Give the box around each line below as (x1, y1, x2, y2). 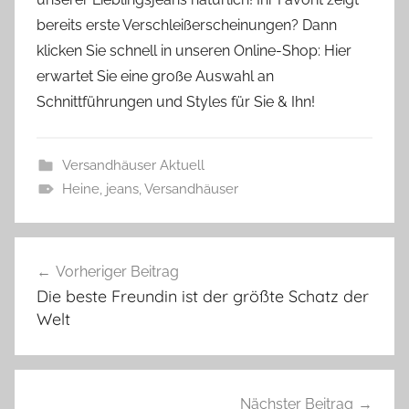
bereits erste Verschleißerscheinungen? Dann (37, 16, 337, 34)
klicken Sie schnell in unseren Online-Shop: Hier (37, 41, 351, 59)
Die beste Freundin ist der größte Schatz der (37, 285, 369, 307)
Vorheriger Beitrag (56, 262, 179, 280)
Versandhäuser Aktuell (61, 156, 204, 173)
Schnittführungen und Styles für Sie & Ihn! (37, 92, 315, 110)
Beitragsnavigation (14, 238, 229, 267)
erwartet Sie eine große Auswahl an (37, 67, 274, 85)
